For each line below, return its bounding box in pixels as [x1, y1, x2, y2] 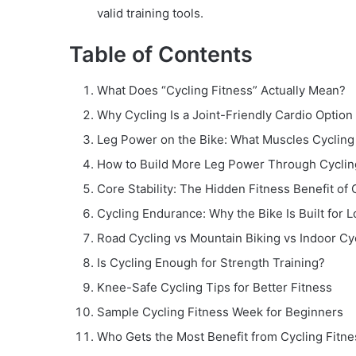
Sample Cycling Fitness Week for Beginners [97, 304, 343, 319]
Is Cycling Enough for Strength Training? [97, 254, 325, 270]
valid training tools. [97, 6, 203, 21]
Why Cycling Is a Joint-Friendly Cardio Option [97, 106, 353, 122]
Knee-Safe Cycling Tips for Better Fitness [97, 279, 332, 295]
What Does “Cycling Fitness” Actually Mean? [97, 82, 346, 98]
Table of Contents [69, 41, 253, 68]
